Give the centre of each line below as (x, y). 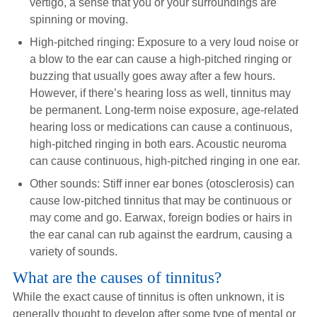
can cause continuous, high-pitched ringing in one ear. (165, 161)
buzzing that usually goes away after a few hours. (152, 76)
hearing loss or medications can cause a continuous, (161, 127)
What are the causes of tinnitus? (117, 277)
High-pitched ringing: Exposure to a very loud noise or (164, 42)
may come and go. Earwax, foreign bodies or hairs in (161, 218)
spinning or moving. (79, 19)
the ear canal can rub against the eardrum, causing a (161, 235)
